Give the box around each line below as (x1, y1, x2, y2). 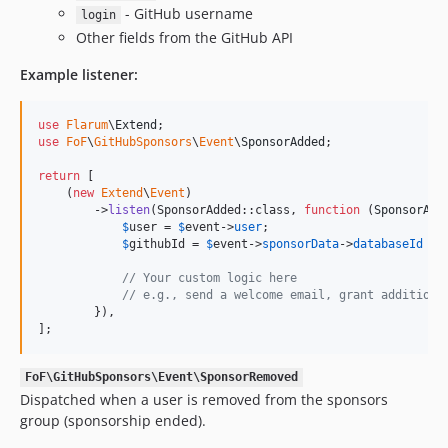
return (38, 168, 80, 183)
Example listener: (20, 64, 138, 84)
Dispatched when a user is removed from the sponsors (20, 389, 388, 409)
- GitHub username (120, 4, 253, 23)
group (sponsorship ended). (20, 410, 206, 430)
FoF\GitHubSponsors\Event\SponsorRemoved (24, 370, 298, 385)
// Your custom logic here (122, 270, 297, 285)
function (304, 202, 360, 217)
